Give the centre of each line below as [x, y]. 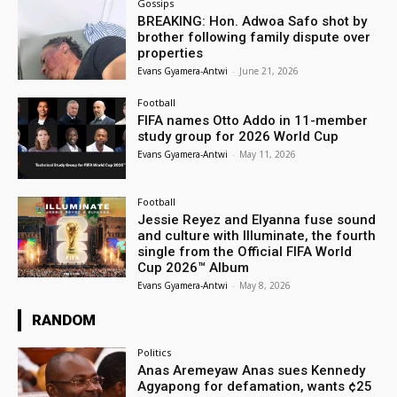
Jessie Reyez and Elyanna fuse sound [257, 219]
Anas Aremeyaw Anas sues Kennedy [252, 370]
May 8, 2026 [265, 285]
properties [171, 54]
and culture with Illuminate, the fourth [257, 235]
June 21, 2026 [269, 71]
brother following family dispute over [254, 38]
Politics [155, 352]
